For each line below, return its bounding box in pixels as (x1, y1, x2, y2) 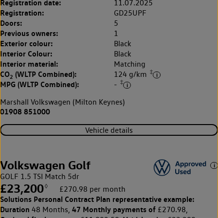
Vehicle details (85, 125, 133, 135)
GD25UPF (114, 8, 146, 18)
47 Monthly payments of (72, 204, 156, 215)
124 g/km (114, 70, 149, 79)
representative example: (110, 194, 195, 204)
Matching (114, 59, 145, 69)
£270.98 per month (59, 184, 126, 194)
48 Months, (30, 205, 72, 215)
